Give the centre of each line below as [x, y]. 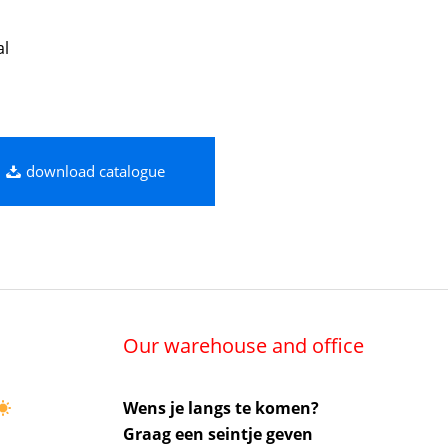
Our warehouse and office [244, 346]
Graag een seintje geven [218, 434]
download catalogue [95, 171]
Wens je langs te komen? [221, 408]
